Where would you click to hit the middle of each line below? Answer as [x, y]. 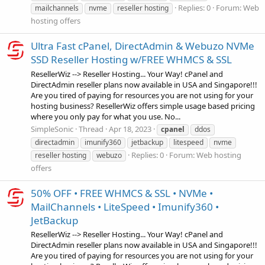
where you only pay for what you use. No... [106, 116]
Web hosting [219, 155]
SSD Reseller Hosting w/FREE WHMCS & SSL [131, 60]
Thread [91, 129]
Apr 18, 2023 [130, 129]
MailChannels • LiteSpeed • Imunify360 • [125, 207]
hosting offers [56, 21]
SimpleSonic [52, 129]
